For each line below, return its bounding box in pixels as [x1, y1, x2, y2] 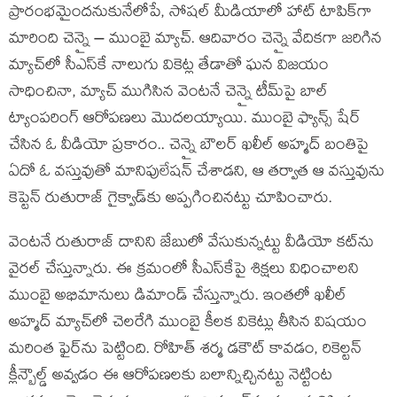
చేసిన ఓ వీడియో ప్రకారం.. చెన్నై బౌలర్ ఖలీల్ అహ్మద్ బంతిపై [9, 134, 369, 160]
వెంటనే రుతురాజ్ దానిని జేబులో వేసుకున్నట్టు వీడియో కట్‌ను [9, 231, 374, 257]
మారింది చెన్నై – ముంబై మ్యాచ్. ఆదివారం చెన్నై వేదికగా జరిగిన [9, 27, 382, 53]
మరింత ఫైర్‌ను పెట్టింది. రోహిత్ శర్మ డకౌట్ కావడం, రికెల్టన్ [9, 338, 362, 363]
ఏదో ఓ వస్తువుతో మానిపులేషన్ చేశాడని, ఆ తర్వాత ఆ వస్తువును [9, 160, 385, 186]
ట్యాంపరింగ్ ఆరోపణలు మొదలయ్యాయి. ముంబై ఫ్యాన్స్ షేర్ [9, 107, 361, 133]
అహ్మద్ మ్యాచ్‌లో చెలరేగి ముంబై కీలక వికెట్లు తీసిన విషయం [9, 311, 367, 337]
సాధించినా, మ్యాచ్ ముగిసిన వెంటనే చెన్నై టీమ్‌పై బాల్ [9, 81, 328, 106]
